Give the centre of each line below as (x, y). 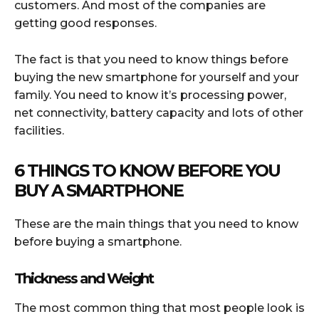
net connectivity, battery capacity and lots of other (159, 113)
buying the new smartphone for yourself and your (157, 77)
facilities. (39, 130)
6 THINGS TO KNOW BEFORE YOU (147, 170)
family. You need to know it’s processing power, (150, 95)
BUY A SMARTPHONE (99, 190)
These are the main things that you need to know (156, 224)
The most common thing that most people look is (159, 308)
